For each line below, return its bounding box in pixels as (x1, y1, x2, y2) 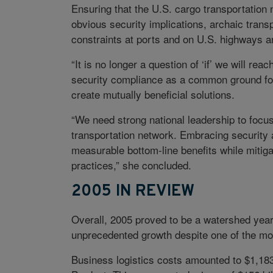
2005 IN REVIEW (71, 182, 194, 202)
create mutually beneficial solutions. (71, 87, 235, 102)
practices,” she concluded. (71, 157, 191, 173)
